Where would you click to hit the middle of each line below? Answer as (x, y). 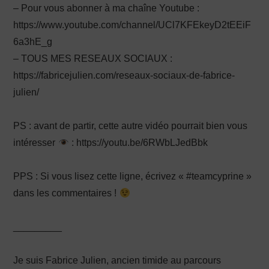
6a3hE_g (33, 42)
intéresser (36, 143)
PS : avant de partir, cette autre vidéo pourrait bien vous (131, 126)
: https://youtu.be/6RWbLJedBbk (138, 143)
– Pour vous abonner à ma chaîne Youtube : (107, 8)
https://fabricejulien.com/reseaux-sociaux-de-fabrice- (124, 76)
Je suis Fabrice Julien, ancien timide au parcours (117, 261)
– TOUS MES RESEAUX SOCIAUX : (93, 59)
